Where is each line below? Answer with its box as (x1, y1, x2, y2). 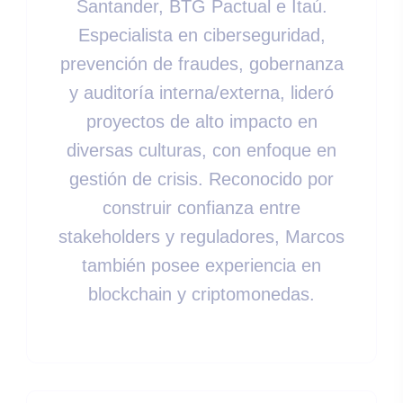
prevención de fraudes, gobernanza (59, 54, 344, 75)
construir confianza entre (103, 198, 300, 219)
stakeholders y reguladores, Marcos (58, 227, 345, 247)
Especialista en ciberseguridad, (77, 25, 326, 46)
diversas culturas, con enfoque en (67, 140, 336, 161)
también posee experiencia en (82, 255, 321, 276)
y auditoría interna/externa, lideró (69, 83, 334, 103)
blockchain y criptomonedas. (88, 284, 315, 305)
